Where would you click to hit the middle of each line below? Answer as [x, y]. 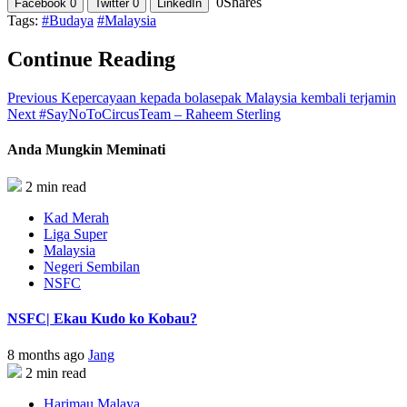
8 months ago [48, 354]
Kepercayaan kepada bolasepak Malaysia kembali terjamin [227, 97]
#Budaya [68, 20]
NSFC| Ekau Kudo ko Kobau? [102, 319]
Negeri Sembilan [92, 267]
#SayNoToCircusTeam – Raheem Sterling [158, 114]
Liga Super [75, 234]
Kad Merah [76, 218]
